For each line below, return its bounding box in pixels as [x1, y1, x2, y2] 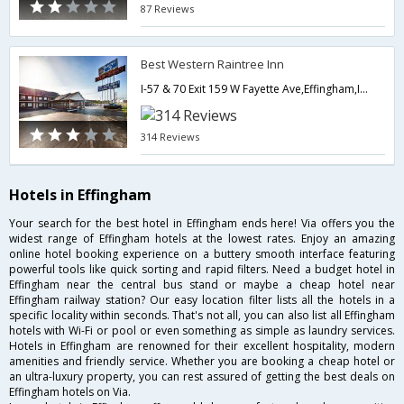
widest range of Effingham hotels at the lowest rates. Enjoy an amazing [9, 231, 395, 247]
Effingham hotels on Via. [9, 384, 131, 400]
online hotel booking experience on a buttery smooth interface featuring [9, 246, 395, 262]
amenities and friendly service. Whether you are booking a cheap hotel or [9, 353, 395, 370]
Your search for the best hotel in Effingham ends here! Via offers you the [9, 216, 395, 232]
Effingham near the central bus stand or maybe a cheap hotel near [9, 277, 395, 293]
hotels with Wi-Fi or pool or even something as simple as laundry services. [9, 323, 395, 339]
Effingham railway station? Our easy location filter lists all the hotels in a [9, 292, 395, 308]
